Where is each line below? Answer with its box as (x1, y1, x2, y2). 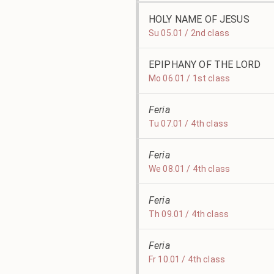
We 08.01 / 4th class (149, 164, 230, 174)
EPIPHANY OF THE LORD (149, 59, 261, 70)
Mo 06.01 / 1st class (149, 73, 230, 83)
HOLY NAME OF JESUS (149, 13, 250, 25)
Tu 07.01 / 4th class (149, 119, 228, 128)
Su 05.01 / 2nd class (149, 28, 229, 38)
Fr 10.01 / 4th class (149, 254, 225, 264)
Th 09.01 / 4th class (149, 209, 229, 219)
